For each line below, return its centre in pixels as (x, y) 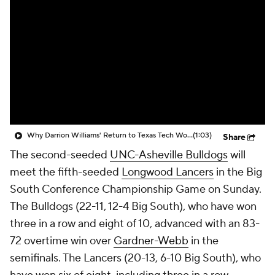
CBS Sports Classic (177, 56)
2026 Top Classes (81, 56)
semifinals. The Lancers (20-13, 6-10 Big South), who (135, 258)
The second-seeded (60, 155)
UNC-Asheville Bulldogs (169, 155)
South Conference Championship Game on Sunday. (136, 189)
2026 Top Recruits (180, 26)
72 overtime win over (62, 241)
